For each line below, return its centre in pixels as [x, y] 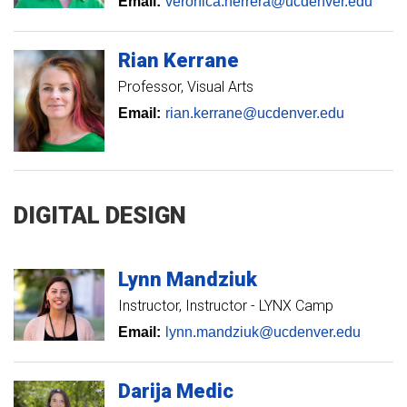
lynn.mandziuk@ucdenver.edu [263, 332]
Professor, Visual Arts [186, 86]
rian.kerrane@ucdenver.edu [255, 113]
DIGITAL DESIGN [100, 215]
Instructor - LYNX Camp [259, 305]
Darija [145, 391]
